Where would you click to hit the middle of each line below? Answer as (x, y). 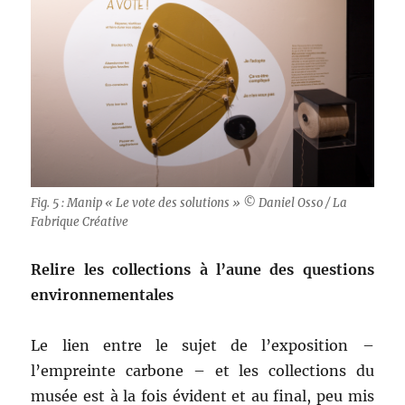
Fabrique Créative (80, 222)
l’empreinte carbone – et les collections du (202, 371)
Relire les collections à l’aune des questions (202, 270)
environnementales (103, 295)
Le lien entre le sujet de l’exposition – (202, 346)
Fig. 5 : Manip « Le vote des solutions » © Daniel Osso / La (189, 203)
